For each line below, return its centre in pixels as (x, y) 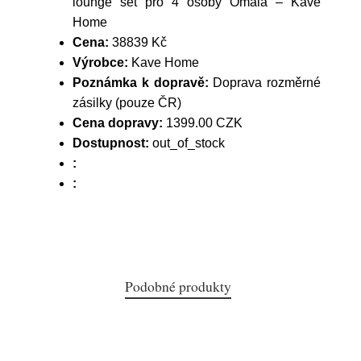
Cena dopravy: (118, 123)
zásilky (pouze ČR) (127, 103)
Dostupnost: (111, 143)
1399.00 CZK (203, 123)
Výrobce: (100, 62)
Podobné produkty (178, 286)
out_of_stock (187, 143)
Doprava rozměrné (264, 83)
